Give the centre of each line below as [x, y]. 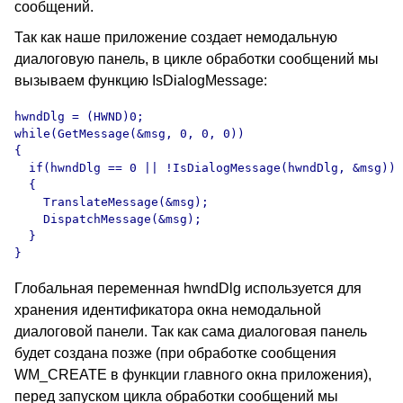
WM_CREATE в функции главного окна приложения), [193, 375]
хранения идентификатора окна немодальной [168, 310]
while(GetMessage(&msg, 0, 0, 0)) [130, 134]
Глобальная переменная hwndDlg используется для [188, 288]
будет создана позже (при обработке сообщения [175, 353]
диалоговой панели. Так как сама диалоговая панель [191, 331]
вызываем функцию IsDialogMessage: [141, 81]
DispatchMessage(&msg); [108, 219]
